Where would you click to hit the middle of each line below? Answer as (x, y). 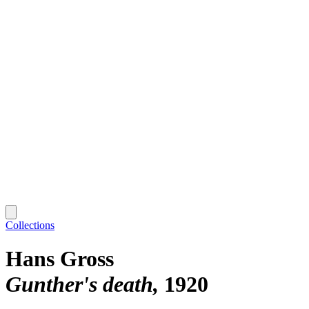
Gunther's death (79, 285)
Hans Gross (60, 259)
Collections (30, 225)
